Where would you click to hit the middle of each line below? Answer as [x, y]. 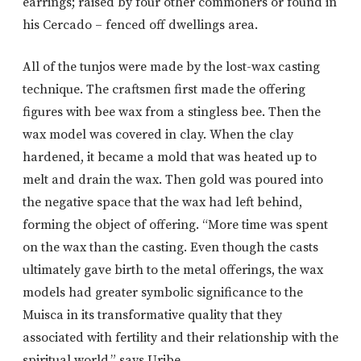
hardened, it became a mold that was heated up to [170, 158]
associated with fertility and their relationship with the [180, 338]
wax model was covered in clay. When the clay [158, 135]
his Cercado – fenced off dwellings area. [140, 25]
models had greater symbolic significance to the [163, 293]
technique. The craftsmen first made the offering [164, 90]
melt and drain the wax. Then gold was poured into [173, 180]
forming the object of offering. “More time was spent [175, 225]
